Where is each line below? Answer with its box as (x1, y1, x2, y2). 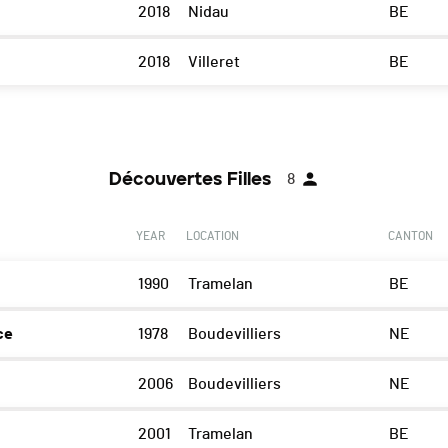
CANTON (387, 230, 433, 243)
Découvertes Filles (109, 168, 271, 191)
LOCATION (185, 230, 239, 243)
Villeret (187, 54, 240, 71)
